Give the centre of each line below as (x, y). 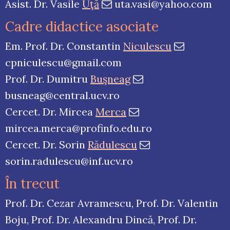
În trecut (32, 184)
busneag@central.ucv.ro (62, 95)
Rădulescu (112, 145)
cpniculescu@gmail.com (63, 63)
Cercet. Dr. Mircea (50, 112)
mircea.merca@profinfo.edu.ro (79, 128)
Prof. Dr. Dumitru (48, 79)
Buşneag (110, 79)
